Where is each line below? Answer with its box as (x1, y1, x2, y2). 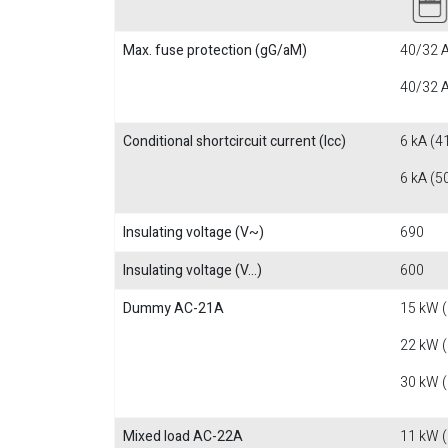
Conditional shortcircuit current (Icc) (123, 131, 346, 152)
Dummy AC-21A (123, 298, 224, 319)
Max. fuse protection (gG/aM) (123, 40, 307, 61)
